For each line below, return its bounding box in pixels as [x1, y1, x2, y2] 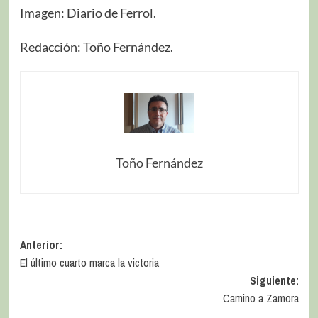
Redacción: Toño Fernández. [19, 38, 173, 55]
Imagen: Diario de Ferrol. [19, 4, 156, 21]
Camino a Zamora [222, 290, 299, 306]
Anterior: [19, 236, 62, 253]
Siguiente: [249, 272, 299, 288]
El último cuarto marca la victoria [19, 254, 159, 270]
